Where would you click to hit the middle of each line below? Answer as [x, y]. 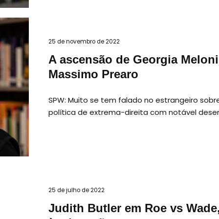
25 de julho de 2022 [77, 190]
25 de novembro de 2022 [84, 42]
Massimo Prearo [93, 75]
